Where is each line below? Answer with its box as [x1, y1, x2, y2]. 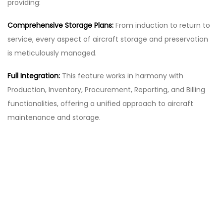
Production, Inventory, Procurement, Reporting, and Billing [7, 85, 205, 95]
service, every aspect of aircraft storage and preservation [7, 34, 208, 44]
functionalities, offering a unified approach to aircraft [7, 99, 193, 109]
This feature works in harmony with [60, 71, 183, 81]
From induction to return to [113, 20, 210, 30]
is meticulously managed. [7, 48, 97, 58]
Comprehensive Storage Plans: [7, 20, 113, 30]
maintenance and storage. [7, 112, 101, 123]
